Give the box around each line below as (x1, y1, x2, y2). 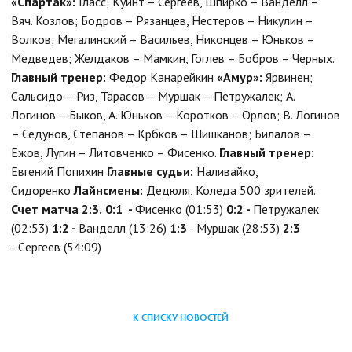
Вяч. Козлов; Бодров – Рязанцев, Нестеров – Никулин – (11, 12, 313, 28)
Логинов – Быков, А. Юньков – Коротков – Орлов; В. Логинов (11, 106, 340, 123)
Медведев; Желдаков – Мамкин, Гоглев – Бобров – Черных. (11, 49, 334, 66)
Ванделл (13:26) (79, 219, 170, 236)
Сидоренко (11, 181, 74, 198)
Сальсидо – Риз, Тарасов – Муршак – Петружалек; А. (11, 87, 295, 104)
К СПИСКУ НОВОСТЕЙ (133, 310, 229, 324)
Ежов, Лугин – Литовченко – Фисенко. (11, 144, 219, 160)
